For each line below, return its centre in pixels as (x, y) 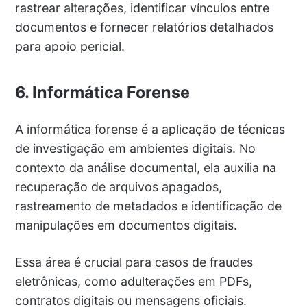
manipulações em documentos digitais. (126, 225)
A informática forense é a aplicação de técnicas (150, 129)
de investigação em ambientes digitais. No (135, 148)
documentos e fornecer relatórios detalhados (144, 27)
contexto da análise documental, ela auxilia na (145, 167)
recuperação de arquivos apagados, (118, 186)
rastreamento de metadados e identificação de (148, 206)
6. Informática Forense (102, 92)
